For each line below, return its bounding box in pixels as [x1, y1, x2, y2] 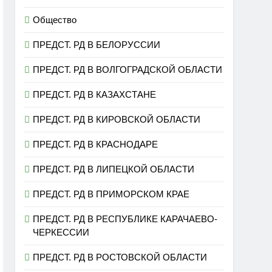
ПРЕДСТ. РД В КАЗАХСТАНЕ [33, 89, 157, 100]
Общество [33, 15, 77, 25]
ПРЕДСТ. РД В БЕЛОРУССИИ [33, 39, 161, 50]
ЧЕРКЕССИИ [33, 227, 90, 237]
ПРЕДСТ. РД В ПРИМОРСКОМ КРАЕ [33, 189, 190, 199]
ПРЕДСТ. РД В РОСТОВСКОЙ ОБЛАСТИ [33, 252, 208, 262]
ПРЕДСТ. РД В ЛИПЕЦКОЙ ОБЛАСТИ [33, 164, 195, 174]
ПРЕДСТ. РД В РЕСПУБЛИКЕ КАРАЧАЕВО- [33, 214, 218, 224]
